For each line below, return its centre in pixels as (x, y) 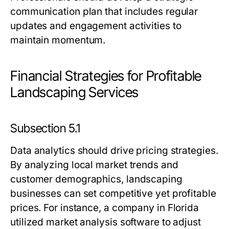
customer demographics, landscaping (96, 179)
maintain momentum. (58, 40)
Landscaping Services (75, 92)
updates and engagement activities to (96, 26)
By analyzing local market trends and (94, 165)
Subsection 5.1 (45, 128)
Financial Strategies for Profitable (106, 76)
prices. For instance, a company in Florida (105, 208)
